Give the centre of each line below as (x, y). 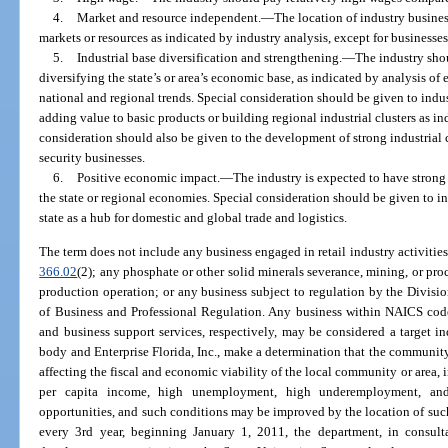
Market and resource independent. (168, 18)
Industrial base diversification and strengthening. (209, 58)
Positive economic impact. (148, 178)
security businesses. (92, 158)
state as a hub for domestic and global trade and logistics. (193, 218)
